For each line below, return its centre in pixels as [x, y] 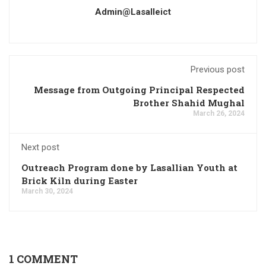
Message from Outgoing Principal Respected [139, 90]
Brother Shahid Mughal [189, 103]
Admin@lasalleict [133, 12]
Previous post [218, 70]
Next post [40, 148]
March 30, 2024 [47, 191]
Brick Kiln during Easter [80, 181]
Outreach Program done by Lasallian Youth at [129, 168]
